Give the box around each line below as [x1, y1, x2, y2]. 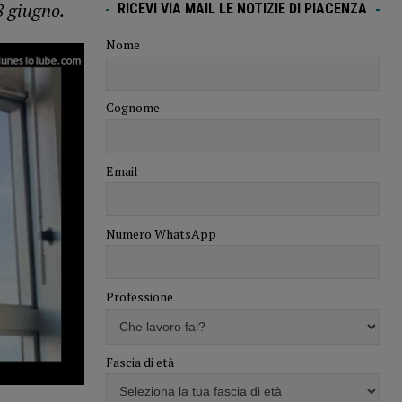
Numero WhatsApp [105, 224, 216, 242]
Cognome [105, 99, 160, 117]
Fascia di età [105, 353, 174, 371]
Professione [105, 288, 173, 306]
